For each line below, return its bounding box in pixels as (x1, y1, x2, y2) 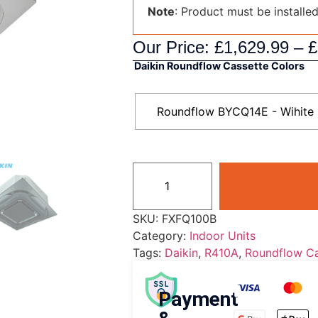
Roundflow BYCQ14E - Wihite (156, 104, 314, 119)
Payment (158, 287, 238, 312)
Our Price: (132, 37, 214, 57)
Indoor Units (189, 228, 256, 243)
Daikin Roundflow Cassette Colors (133, 59, 305, 72)
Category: (132, 228, 190, 243)
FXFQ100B (161, 211, 216, 226)
